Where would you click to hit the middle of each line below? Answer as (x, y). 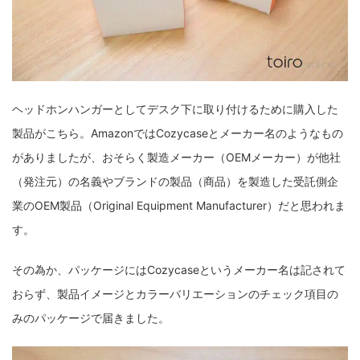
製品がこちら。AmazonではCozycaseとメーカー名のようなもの (178, 133)
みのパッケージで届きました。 (91, 318)
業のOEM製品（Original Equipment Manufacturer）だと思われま (179, 206)
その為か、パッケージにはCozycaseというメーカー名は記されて (179, 270)
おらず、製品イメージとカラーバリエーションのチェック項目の (175, 294)
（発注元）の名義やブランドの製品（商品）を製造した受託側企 (175, 182)
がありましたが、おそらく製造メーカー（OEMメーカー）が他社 (176, 157)
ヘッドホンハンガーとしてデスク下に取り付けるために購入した (175, 109)
